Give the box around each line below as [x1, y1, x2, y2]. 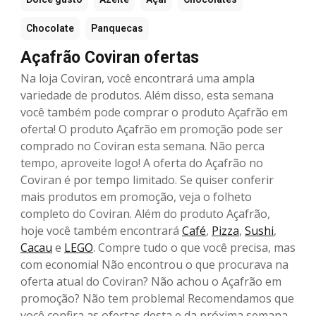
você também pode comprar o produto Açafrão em [20, 104, 288, 121]
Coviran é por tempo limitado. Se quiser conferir [20, 172, 274, 188]
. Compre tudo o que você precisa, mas [93, 240, 296, 256]
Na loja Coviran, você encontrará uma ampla [20, 71, 255, 87]
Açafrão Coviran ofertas [20, 48, 199, 68]
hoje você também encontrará [20, 223, 182, 239]
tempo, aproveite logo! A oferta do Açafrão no [20, 155, 263, 171]
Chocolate [26, 23, 74, 35]
